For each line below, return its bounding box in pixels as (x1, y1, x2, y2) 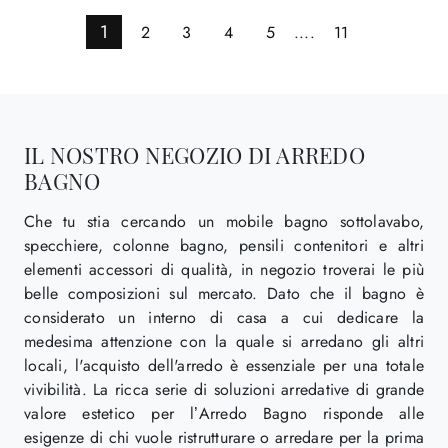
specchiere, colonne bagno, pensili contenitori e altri (24, 233, 424, 257)
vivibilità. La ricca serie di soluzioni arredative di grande (24, 377, 424, 401)
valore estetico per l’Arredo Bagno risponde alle (24, 401, 424, 425)
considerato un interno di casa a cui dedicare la (24, 305, 424, 329)
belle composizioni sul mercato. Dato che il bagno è (24, 281, 424, 305)
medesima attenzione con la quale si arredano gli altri (24, 329, 424, 353)
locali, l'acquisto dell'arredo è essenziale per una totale (24, 353, 424, 377)
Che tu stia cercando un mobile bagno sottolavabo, (24, 209, 424, 233)
